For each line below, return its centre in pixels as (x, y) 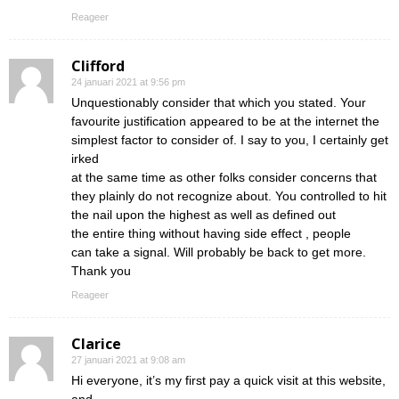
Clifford (98, 66)
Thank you (101, 271)
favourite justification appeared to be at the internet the (225, 122)
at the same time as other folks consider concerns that (224, 178)
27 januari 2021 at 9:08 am (128, 360)
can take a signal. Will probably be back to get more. (219, 252)
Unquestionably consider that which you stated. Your (219, 103)
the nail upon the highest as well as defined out (204, 215)
